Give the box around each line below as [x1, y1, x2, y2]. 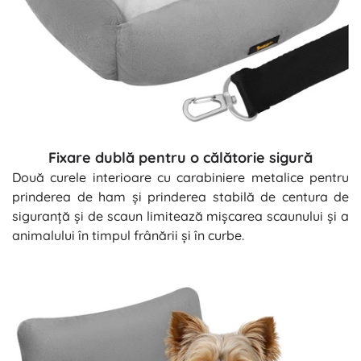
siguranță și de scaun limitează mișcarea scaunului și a [12, 208, 349, 225]
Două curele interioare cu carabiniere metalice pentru [12, 169, 349, 186]
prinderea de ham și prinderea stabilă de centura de [12, 189, 349, 205]
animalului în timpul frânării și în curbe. [12, 227, 244, 244]
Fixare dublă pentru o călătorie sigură [48, 148, 313, 168]
